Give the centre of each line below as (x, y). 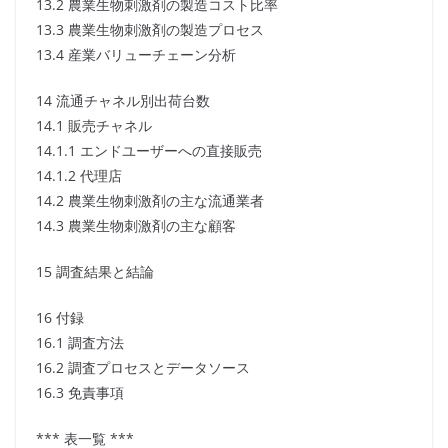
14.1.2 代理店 (79, 176)
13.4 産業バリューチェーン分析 (136, 55)
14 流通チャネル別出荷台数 (123, 101)
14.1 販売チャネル (94, 126)
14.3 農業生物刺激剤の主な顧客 (136, 226)
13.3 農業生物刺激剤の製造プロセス (150, 30)
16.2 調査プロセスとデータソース (143, 368)
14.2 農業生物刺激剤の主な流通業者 (150, 201)
